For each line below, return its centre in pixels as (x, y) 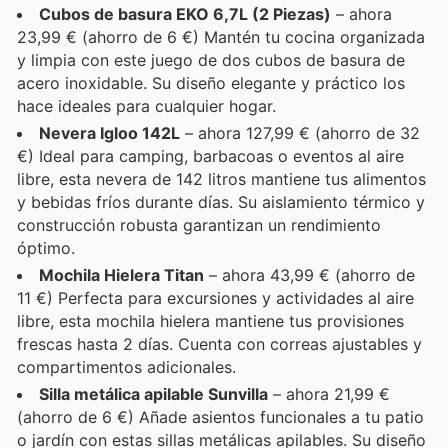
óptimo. (46, 248)
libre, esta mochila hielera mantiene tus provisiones (210, 321)
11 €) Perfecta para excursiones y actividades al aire (215, 298)
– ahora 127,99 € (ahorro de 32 (300, 133)
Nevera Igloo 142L (109, 133)
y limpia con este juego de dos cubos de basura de (211, 60)
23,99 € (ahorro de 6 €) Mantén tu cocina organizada (221, 37)
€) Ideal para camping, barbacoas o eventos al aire (210, 156)
